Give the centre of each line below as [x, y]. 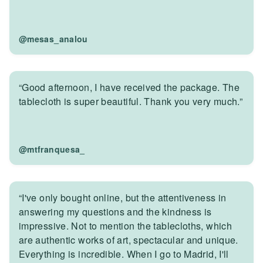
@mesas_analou [53, 39]
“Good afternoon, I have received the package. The [129, 87]
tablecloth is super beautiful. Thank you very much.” [131, 102]
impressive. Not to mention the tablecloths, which [126, 226]
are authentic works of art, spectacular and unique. [129, 240]
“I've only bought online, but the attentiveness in [123, 198]
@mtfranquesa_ [52, 149]
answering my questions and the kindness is [115, 212]
